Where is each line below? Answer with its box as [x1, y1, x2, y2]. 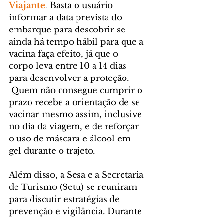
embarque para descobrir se [9, 25, 128, 35]
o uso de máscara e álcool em [9, 134, 133, 144]
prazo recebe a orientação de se [9, 97, 142, 108]
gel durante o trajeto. [9, 146, 95, 156]
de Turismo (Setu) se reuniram [9, 182, 139, 193]
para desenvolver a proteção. [9, 73, 129, 84]
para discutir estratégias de [9, 194, 122, 205]
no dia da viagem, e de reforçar [9, 122, 141, 132]
